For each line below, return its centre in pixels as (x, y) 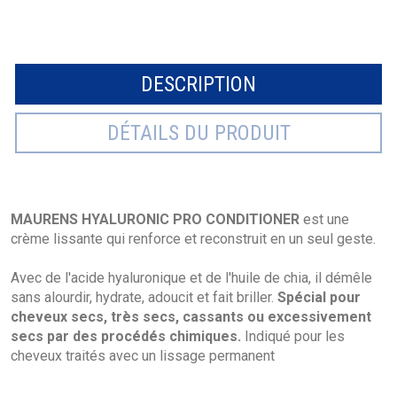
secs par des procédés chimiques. (126, 336)
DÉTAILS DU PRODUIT (198, 132)
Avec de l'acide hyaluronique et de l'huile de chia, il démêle (191, 277)
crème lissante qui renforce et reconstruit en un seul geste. (193, 238)
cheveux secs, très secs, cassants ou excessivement (191, 316)
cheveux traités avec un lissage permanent (143, 355)
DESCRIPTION (198, 84)
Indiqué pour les (293, 336)
